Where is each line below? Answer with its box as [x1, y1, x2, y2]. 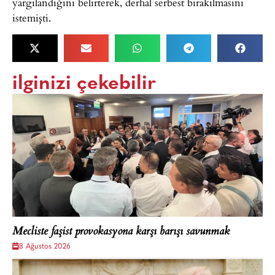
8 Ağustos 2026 [19, 242, 71, 250]
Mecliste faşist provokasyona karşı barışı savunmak [12, 222, 230, 241]
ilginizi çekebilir [12, 74, 156, 94]
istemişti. [12, 10, 51, 26]
